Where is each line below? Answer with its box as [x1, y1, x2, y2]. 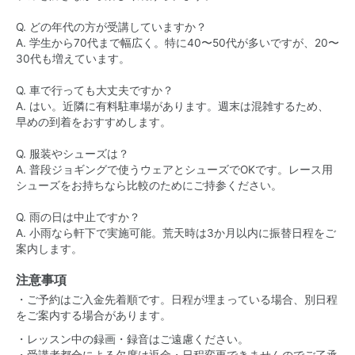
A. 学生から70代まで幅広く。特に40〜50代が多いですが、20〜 [16, 36, 339, 49]
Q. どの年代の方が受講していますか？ [16, 21, 207, 33]
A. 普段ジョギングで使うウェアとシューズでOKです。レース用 [16, 163, 333, 176]
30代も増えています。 [16, 52, 130, 65]
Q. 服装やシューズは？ [16, 147, 129, 160]
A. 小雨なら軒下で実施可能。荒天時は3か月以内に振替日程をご [16, 227, 336, 239]
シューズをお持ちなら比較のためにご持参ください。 [16, 179, 282, 192]
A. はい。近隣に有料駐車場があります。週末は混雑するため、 [16, 100, 329, 113]
